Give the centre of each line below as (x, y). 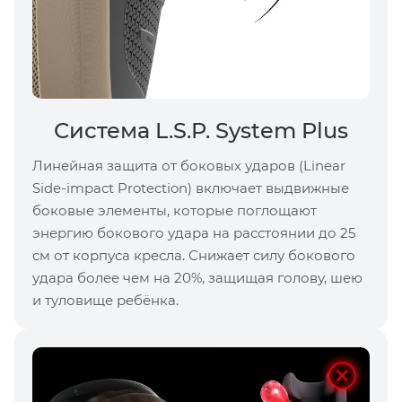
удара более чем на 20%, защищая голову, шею (197, 277)
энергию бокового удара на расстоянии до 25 (194, 232)
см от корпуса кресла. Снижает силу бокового (194, 255)
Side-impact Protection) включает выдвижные (191, 188)
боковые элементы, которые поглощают (175, 210)
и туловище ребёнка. (105, 300)
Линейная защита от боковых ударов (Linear (189, 165)
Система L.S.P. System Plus (201, 130)
